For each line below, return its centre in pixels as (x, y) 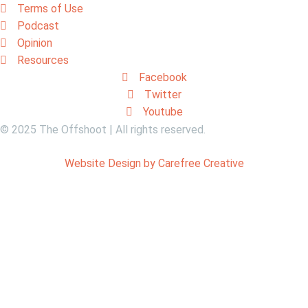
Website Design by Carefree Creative (154, 164)
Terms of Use (50, 9)
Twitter (163, 95)
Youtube (163, 112)
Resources (43, 60)
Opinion (35, 43)
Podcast (38, 26)
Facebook (163, 78)
